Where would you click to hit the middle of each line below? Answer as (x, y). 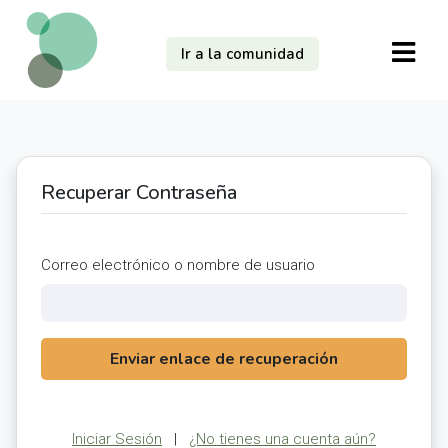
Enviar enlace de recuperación (224, 359)
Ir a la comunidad (242, 54)
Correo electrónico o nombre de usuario (178, 265)
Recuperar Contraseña (139, 192)
